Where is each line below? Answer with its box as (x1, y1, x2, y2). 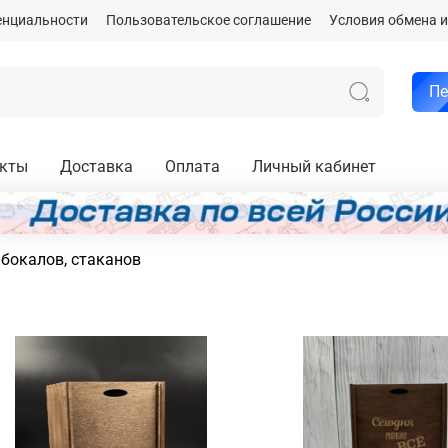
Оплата (165, 157, 220, 177)
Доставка (60, 157, 133, 177)
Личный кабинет (252, 157, 376, 177)
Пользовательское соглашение (106, 12, 311, 30)
